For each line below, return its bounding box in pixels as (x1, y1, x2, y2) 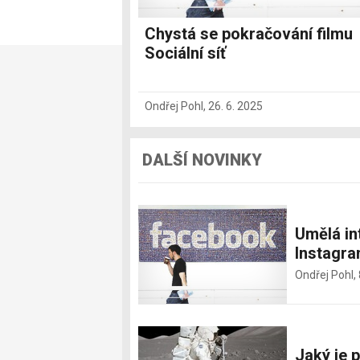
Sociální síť (145, 43, 226, 63)
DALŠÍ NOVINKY (142, 149, 262, 170)
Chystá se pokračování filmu (145, 23, 353, 43)
